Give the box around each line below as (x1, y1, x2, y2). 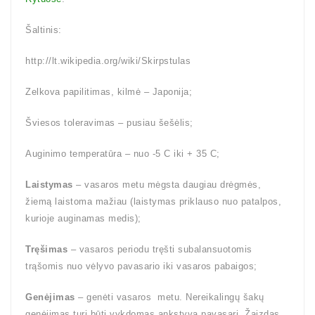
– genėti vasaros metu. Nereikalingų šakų (75, 292, 264, 302)
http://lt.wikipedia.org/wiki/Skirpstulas (25, 56, 191, 66)
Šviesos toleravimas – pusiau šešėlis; (25, 117, 193, 128)
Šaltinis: (25, 25, 62, 35)
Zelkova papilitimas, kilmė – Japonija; (25, 86, 192, 97)
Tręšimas (25, 244, 67, 255)
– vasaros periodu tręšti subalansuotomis (67, 244, 252, 255)
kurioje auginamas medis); (25, 213, 141, 224)
